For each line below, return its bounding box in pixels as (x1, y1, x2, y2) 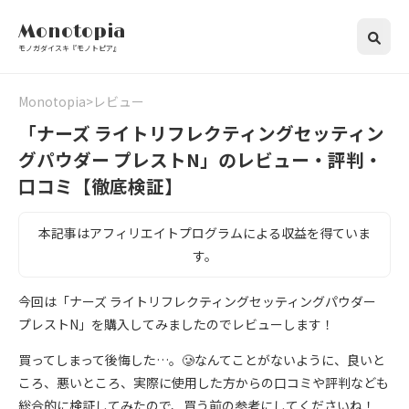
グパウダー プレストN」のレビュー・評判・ (18, 146, 383, 173)
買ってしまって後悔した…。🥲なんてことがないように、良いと (18, 351, 385, 369)
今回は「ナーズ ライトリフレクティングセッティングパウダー (18, 292, 376, 310)
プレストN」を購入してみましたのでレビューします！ (18, 315, 334, 333)
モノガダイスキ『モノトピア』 (18, 42, 121, 53)
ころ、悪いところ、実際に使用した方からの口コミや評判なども (18, 373, 389, 392)
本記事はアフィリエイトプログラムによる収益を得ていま (38, 224, 371, 242)
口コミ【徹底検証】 (18, 173, 183, 199)
